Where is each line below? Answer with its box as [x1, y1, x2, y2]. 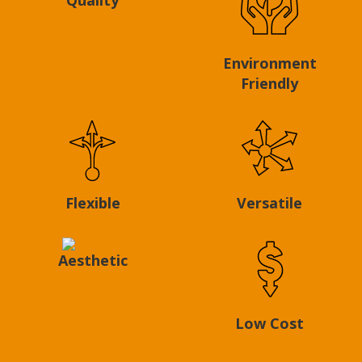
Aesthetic [57, 250, 128, 271]
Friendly [241, 73, 298, 93]
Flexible [65, 193, 120, 213]
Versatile [237, 193, 302, 213]
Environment [222, 53, 317, 73]
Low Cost [235, 314, 304, 334]
